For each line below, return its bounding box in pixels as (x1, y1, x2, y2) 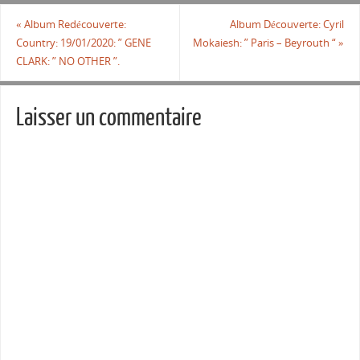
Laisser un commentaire (15, 104, 202, 132)
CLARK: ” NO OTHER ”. (15, 54, 120, 68)
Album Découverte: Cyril (230, 17, 345, 31)
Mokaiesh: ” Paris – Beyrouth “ (193, 35, 339, 50)
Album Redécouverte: (21, 17, 126, 31)
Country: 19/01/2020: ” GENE (15, 35, 151, 50)
